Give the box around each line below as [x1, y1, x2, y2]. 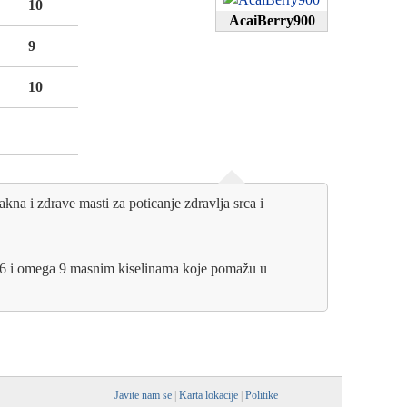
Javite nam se [114, 389, 172, 402]
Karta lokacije [179, 389, 238, 402]
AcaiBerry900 [228, 13, 315, 28]
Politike [245, 389, 278, 402]
